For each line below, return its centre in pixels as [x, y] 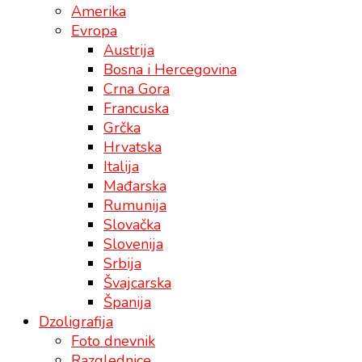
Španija [127, 302]
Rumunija [135, 205]
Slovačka [132, 224]
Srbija [122, 263]
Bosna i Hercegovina [170, 69]
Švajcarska [137, 282]
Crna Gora [137, 88]
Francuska [136, 108]
